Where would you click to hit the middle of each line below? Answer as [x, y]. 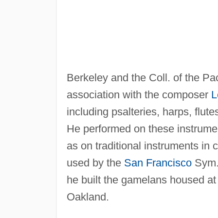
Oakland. [88, 197]
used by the [95, 163]
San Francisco [158, 163]
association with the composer [139, 94]
